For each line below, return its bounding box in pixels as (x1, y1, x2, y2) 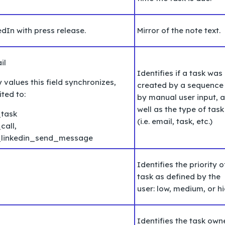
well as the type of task (137, 104, 224, 114)
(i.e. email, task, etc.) (137, 116, 214, 126)
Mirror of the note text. (137, 25, 220, 35)
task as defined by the (137, 171, 220, 181)
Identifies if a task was (137, 68, 222, 78)
